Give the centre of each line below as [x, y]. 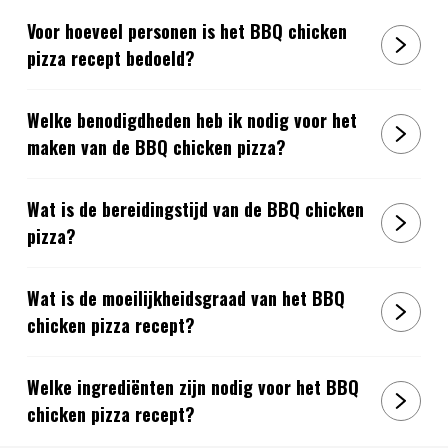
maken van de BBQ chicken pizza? [156, 147]
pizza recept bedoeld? [110, 58]
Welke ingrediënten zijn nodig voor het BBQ [192, 387]
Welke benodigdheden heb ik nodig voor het [191, 120]
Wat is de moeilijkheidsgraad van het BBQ [185, 298]
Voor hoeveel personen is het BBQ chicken [186, 31]
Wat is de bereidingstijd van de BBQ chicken [195, 209]
